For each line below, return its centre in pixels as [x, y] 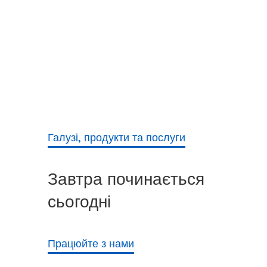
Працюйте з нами [91, 243]
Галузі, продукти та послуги [117, 137]
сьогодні [79, 201]
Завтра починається [126, 178]
